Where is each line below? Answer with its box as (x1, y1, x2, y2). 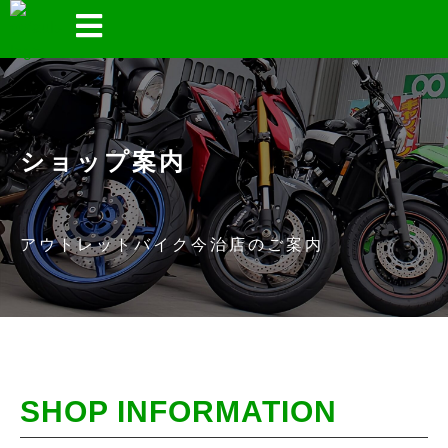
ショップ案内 (20, 148, 186, 175)
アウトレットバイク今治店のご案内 (20, 236, 324, 253)
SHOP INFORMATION (20, 395, 337, 428)
